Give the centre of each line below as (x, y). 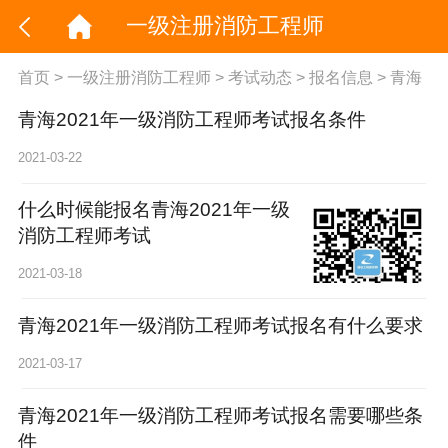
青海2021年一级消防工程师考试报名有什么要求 (220, 325)
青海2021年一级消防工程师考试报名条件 (191, 120)
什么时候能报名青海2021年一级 (153, 210)
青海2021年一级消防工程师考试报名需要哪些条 (220, 415)
